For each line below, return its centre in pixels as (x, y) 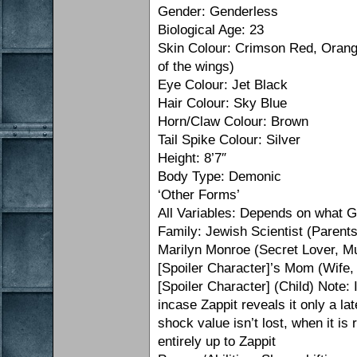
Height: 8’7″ (192, 159)
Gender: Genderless (218, 12)
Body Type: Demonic (220, 177)
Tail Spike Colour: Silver (229, 140)
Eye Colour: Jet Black (223, 85)
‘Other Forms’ (199, 195)
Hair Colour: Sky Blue (223, 104)
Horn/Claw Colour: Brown (233, 122)
